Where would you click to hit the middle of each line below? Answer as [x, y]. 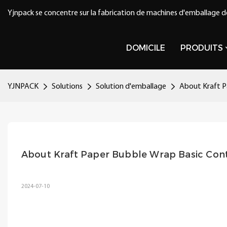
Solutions [67, 87]
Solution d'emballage [131, 87]
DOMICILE [146, 48]
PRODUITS [202, 48]
